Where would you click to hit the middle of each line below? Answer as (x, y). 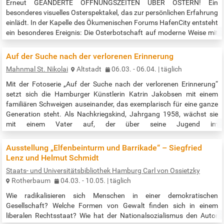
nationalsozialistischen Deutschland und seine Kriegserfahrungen (112, 134)
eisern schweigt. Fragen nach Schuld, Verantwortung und (112, 144)
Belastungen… (29, 73)
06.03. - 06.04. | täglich (147, 69)
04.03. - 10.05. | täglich (96, 181)
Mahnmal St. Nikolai (37, 69)
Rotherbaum (31, 181)
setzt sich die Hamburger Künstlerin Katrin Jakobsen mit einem (112, 94)
